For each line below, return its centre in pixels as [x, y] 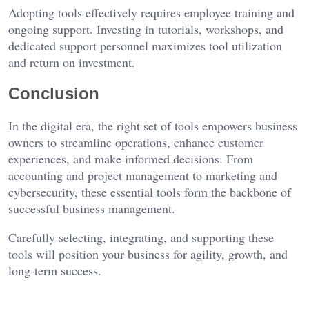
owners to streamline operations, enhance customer [136, 142]
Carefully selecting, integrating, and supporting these [141, 237]
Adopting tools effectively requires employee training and [151, 12]
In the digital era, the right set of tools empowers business [153, 125]
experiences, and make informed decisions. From [131, 158]
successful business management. [92, 208]
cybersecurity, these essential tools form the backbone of [150, 191]
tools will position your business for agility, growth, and [148, 253]
